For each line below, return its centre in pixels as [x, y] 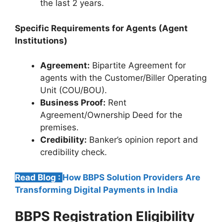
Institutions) [41, 40]
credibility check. [74, 152]
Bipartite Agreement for [138, 66]
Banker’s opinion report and [142, 140]
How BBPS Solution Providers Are [131, 177]
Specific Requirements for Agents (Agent [101, 28]
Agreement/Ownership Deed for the [111, 115]
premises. [59, 128]
